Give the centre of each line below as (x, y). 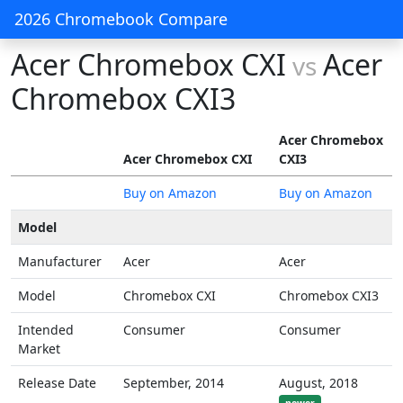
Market (39, 349)
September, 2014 (174, 383)
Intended (46, 330)
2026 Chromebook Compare (121, 19)
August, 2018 (318, 383)
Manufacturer (60, 261)
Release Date (57, 383)
